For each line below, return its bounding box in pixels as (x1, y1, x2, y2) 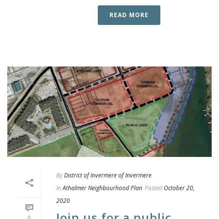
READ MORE (109, 11, 149, 20)
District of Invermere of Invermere (64, 171, 152, 179)
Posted (145, 183, 162, 192)
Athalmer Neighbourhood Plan (63, 183, 142, 192)
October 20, (164, 183, 195, 192)
